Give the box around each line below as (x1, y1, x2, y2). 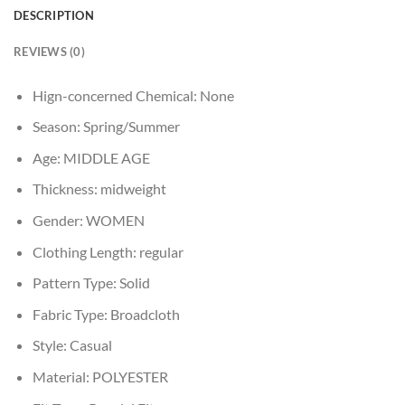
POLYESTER (91, 368, 168, 385)
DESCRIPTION (14, 7, 94, 23)
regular (138, 242, 184, 260)
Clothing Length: (32, 242, 139, 260)
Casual (69, 336, 112, 354)
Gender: (32, 212, 86, 230)
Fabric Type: (32, 305, 110, 323)
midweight (99, 180, 166, 198)
